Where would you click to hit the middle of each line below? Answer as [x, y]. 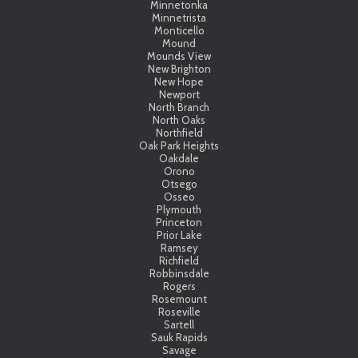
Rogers [179, 286]
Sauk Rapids [179, 337]
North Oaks [179, 119]
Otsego [179, 183]
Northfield [179, 132]
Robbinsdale [179, 273]
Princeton [179, 222]
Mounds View [179, 56]
